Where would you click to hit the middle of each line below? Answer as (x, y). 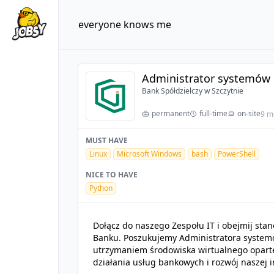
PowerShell (237, 154)
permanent (171, 113)
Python (101, 188)
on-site (249, 113)
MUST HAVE (107, 140)
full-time (213, 113)
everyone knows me (125, 24)
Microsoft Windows (149, 154)
